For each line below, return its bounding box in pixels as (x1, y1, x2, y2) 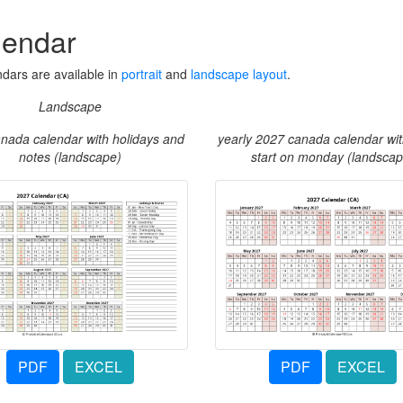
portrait (121, 65, 162, 83)
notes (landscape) (18, 148, 121, 166)
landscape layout (191, 65, 287, 83)
